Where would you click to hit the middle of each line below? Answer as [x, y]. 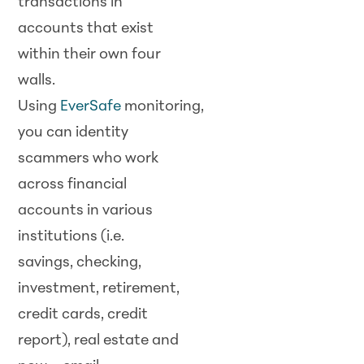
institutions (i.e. [71, 236]
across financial [73, 184]
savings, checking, [80, 262]
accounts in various [86, 210]
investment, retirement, [99, 288]
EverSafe [91, 106]
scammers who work [89, 158]
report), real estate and [99, 340]
